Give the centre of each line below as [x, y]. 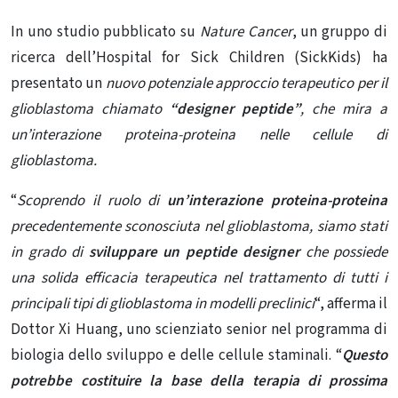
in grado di [47, 253]
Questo [365, 356]
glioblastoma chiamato [90, 110]
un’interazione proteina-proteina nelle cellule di [199, 135]
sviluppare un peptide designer [191, 253]
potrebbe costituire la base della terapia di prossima [199, 382]
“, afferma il [351, 304]
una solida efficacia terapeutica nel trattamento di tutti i [199, 279]
